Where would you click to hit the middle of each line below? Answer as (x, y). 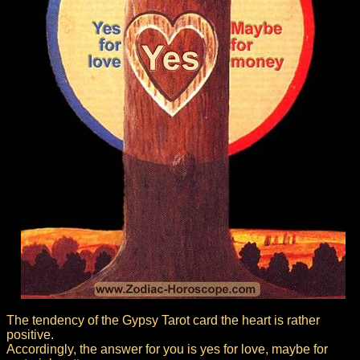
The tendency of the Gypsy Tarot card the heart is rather (163, 320)
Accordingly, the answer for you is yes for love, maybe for (167, 349)
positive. (30, 334)
